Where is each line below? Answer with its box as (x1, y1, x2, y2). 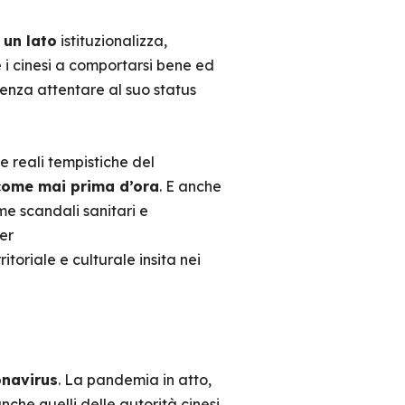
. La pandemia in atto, (57, 371, 212, 389)
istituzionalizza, (56, 32, 167, 50)
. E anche (158, 177, 221, 195)
